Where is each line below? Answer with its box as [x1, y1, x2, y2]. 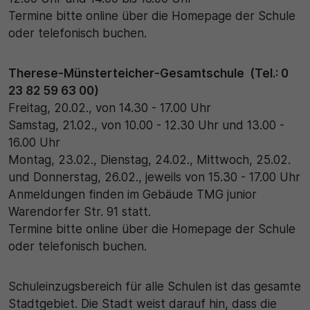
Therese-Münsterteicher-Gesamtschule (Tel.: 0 [8, 66, 289, 80]
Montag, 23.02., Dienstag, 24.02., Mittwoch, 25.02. [8, 152, 291, 167]
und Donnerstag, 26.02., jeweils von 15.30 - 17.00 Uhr [8, 170, 300, 184]
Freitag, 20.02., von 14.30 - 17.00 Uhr [8, 100, 211, 115]
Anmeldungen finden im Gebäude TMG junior [8, 187, 257, 201]
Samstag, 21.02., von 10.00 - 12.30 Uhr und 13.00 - [8, 118, 284, 132]
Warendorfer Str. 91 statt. [8, 204, 151, 219]
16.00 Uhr [8, 135, 60, 149]
